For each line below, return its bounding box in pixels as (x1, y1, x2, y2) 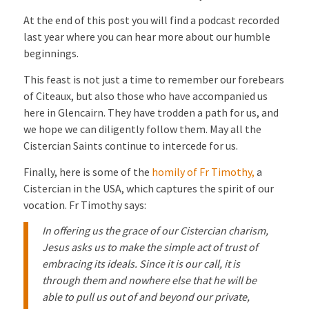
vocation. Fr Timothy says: (23, 197, 146, 212)
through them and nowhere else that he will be (41, 273, 257, 288)
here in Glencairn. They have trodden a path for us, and (23, 106, 279, 120)
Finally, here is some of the (23, 164, 152, 179)
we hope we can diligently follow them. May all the (23, 122, 261, 137)
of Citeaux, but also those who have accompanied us (23, 89, 268, 103)
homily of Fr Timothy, (151, 164, 255, 179)
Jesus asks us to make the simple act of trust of (41, 240, 258, 255)
